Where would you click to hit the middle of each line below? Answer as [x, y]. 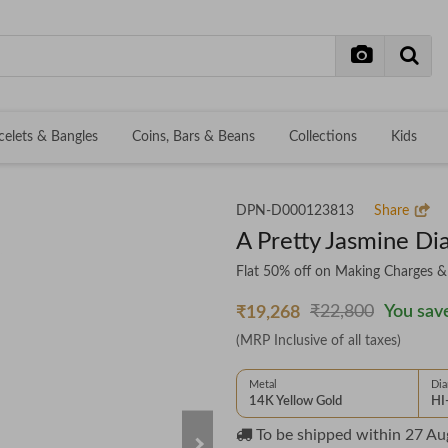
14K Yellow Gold [295, 402]
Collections [323, 137]
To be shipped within [326, 435]
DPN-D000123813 [295, 211]
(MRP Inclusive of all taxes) [318, 341]
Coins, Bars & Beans [193, 137]
